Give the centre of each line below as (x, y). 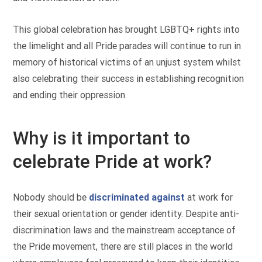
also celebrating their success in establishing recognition (129, 79)
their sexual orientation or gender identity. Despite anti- (126, 213)
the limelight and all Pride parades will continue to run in (127, 46)
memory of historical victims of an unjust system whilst (127, 63)
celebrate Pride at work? (113, 162)
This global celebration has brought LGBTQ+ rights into (127, 30)
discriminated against (137, 197)
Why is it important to (102, 139)
